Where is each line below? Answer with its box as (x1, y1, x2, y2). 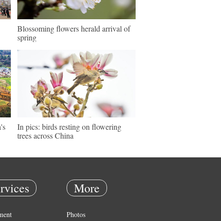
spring (17, 32, 37, 42)
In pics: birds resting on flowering (17, 121, 121, 132)
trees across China (17, 130, 74, 141)
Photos (67, 210, 85, 219)
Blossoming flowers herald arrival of (17, 23, 130, 34)
